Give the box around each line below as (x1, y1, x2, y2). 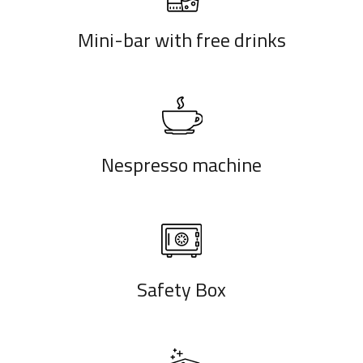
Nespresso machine (101, 149, 262, 179)
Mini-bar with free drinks (77, 24, 286, 54)
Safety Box (137, 274, 226, 304)
